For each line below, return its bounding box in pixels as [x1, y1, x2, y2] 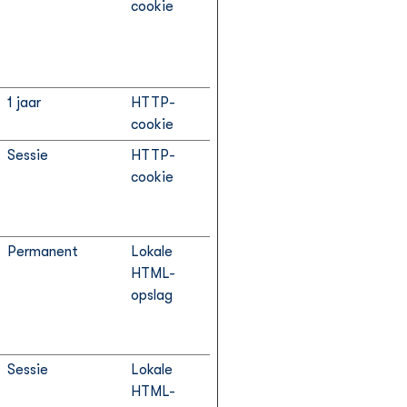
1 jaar [7, 94, 41, 111]
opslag [131, 287, 173, 303]
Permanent [7, 243, 78, 260]
